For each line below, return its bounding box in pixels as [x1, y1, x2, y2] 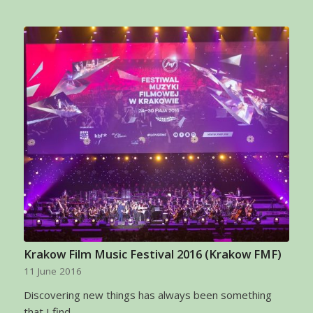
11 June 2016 [23, 265, 82, 278]
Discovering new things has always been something [23, 288, 272, 303]
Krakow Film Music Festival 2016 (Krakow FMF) [23, 246, 282, 263]
